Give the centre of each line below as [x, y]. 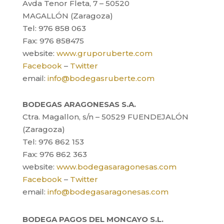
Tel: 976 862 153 [53, 142]
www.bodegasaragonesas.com [116, 167]
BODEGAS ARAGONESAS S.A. [79, 104]
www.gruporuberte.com [104, 53]
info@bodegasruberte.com [101, 78]
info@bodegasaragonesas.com [108, 192]
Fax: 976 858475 [53, 41]
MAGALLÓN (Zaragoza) [67, 16]
